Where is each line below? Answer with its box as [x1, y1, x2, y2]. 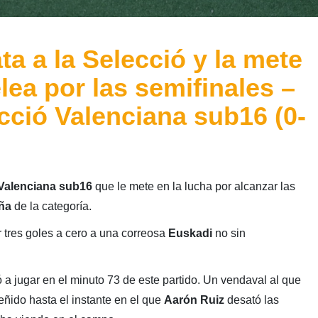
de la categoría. [13, 200, 92, 213]
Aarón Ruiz [163, 294, 224, 307]
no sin [212, 227, 246, 240]
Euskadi [168, 227, 212, 240]
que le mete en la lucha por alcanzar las [92, 180, 295, 193]
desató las [224, 294, 279, 307]
